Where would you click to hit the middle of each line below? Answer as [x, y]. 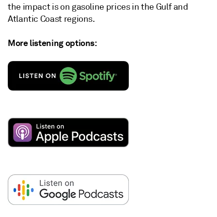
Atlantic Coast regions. [51, 19]
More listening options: [53, 43]
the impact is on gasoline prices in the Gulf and [98, 7]
